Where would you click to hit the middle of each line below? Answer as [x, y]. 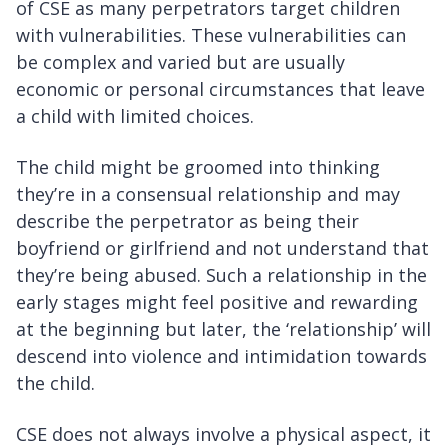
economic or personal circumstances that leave [220, 89]
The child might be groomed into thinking [198, 167]
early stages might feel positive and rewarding [217, 302]
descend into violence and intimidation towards [221, 356]
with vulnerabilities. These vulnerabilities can [211, 35]
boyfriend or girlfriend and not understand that [222, 248]
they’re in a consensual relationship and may [208, 194]
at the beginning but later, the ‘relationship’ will [223, 329]
